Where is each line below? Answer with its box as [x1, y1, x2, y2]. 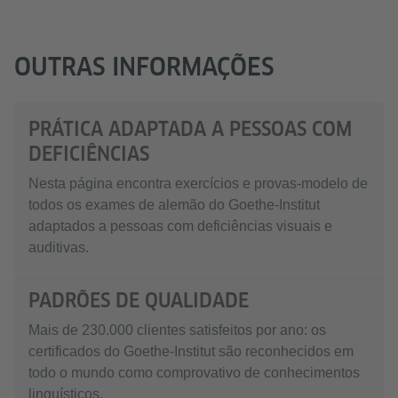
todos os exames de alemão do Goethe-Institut [28, 197, 320, 212]
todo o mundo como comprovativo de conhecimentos [28, 365, 360, 380]
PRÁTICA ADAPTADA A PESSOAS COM [28, 117, 352, 140]
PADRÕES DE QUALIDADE [28, 289, 249, 312]
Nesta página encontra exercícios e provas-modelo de [28, 176, 368, 191]
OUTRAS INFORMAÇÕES [14, 52, 275, 81]
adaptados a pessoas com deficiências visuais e [28, 219, 332, 234]
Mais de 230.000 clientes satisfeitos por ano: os [28, 322, 326, 338]
